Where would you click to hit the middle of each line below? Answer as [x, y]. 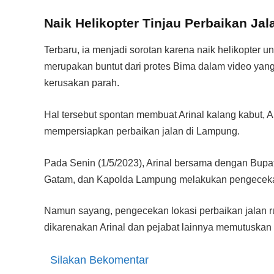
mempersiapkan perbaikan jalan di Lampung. [142, 131]
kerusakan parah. [82, 83]
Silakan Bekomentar [99, 260]
